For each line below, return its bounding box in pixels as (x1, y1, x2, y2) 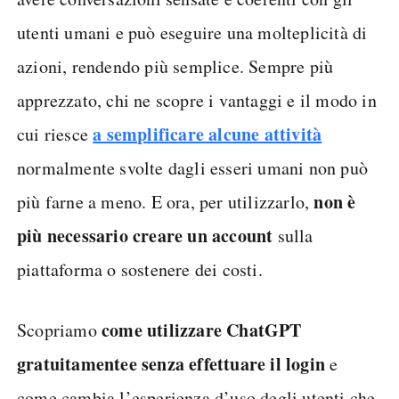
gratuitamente (17, 351, 129, 377)
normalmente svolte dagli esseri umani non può (17, 156, 369, 180)
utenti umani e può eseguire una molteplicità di (17, 20, 368, 45)
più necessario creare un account (17, 223, 273, 248)
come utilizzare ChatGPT (102, 317, 302, 343)
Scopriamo (17, 318, 102, 342)
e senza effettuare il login (128, 351, 326, 377)
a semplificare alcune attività (93, 121, 322, 147)
